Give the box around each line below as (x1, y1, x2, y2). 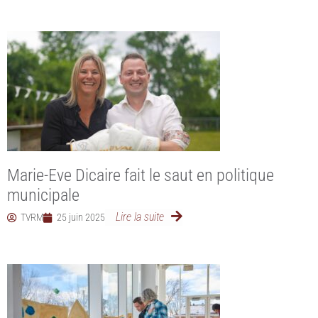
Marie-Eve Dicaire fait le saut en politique (7, 165, 274, 185)
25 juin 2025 (57, 212, 105, 223)
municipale (7, 185, 79, 205)
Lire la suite (116, 210, 164, 224)
